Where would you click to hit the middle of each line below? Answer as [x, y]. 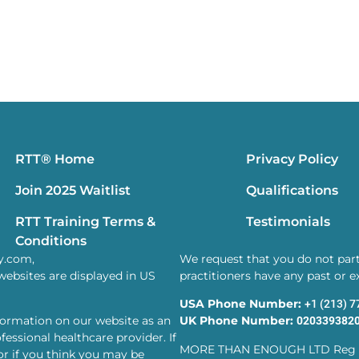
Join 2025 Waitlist [73, 191]
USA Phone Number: [242, 304]
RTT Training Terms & [86, 222]
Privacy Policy [292, 159]
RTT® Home [55, 159]
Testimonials [288, 222]
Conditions [51, 241]
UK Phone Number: [238, 321]
